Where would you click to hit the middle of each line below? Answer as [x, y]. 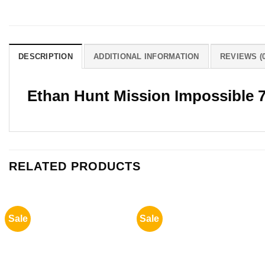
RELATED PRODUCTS [75, 166]
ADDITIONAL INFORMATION [146, 56]
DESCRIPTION [46, 56]
